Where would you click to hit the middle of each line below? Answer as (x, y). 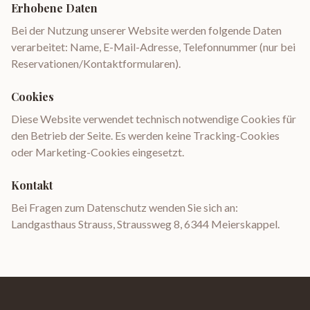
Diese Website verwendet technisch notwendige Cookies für (154, 119)
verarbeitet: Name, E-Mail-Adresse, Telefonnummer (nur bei (153, 47)
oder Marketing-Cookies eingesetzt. (98, 152)
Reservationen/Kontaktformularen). (96, 63)
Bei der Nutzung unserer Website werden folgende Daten (146, 30)
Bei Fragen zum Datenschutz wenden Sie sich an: (125, 207)
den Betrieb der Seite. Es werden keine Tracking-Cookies (145, 135)
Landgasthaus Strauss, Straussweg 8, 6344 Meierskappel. (145, 224)
